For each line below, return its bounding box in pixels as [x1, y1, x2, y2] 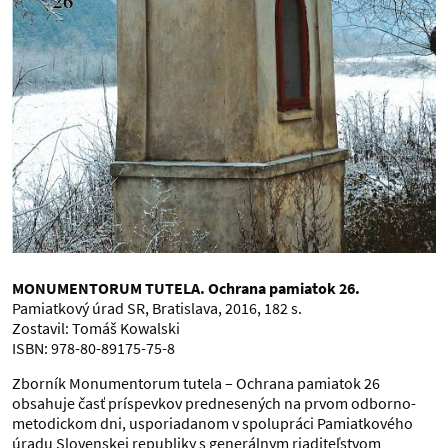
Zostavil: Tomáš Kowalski [12, 318, 180, 338]
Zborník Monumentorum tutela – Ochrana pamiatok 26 [12, 373, 380, 393]
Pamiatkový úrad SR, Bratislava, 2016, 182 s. [12, 298, 302, 318]
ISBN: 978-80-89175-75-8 [12, 338, 175, 358]
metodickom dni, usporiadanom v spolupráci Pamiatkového [12, 413, 413, 433]
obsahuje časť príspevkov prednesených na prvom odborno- [12, 393, 416, 413]
